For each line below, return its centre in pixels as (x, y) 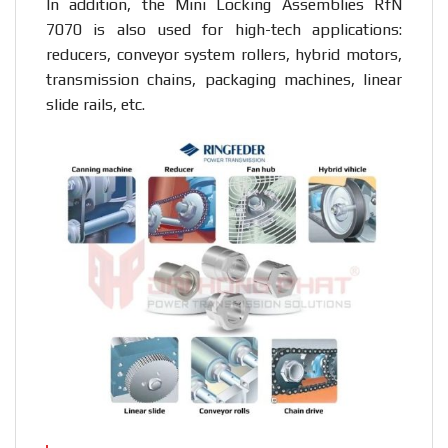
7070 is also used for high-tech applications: (224, 29)
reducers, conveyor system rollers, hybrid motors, (224, 54)
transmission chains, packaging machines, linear (224, 79)
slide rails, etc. (95, 104)
